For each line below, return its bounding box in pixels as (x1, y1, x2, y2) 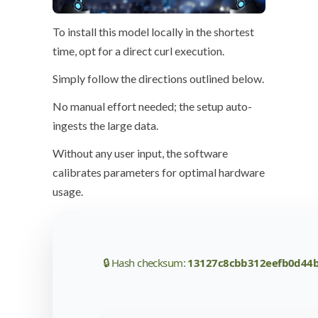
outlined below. (187, 72, 264, 86)
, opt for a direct (75, 44, 154, 58)
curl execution (154, 44, 222, 58)
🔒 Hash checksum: (103, 256, 188, 270)
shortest (214, 25, 254, 39)
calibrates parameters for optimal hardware (53, 165, 265, 180)
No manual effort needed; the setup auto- (53, 99, 252, 114)
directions (138, 72, 187, 86)
